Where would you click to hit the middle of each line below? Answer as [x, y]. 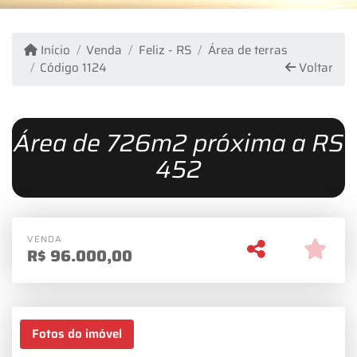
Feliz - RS [165, 51]
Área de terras [247, 51]
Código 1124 [74, 68]
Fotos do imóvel [76, 334]
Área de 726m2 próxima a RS [178, 143]
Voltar [314, 68]
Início [54, 51]
